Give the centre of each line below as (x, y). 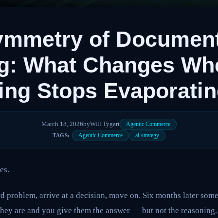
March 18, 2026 (62, 124)
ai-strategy (147, 135)
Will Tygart (105, 124)
